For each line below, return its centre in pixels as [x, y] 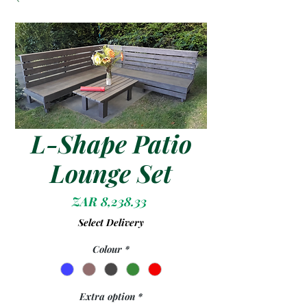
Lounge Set [111, 173]
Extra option [107, 297]
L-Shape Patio [111, 144]
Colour [107, 249]
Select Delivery [111, 223]
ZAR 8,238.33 [109, 202]
